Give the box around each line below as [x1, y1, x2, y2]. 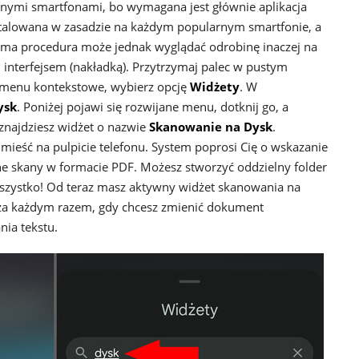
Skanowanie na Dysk [149, 119, 272, 135]
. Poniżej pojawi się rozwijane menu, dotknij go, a [17, 99, 288, 115]
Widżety [190, 79, 240, 95]
